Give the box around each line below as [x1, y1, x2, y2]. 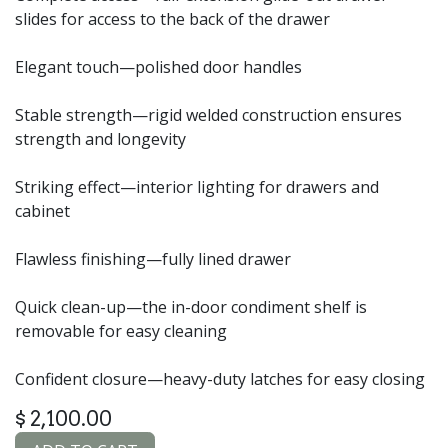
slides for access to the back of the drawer [15, 7, 330, 30]
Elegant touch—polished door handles [15, 55, 302, 78]
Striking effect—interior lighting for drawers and [15, 175, 379, 198]
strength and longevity [15, 127, 186, 150]
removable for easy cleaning [15, 319, 227, 342]
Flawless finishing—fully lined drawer [15, 247, 291, 270]
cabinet [15, 199, 70, 222]
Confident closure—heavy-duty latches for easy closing [15, 367, 425, 390]
